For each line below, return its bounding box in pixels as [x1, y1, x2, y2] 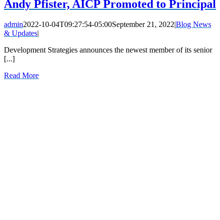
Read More [4, 71, 39, 80]
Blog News [176, 20, 211, 29]
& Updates [4, 29, 37, 38]
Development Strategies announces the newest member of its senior [4, 46, 212, 55]
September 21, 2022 [112, 20, 174, 29]
